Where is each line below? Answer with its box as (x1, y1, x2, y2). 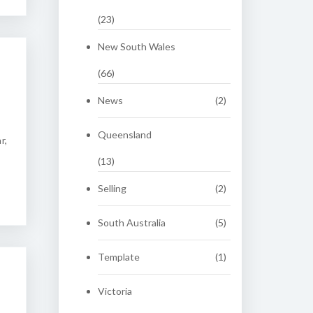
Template (97, 251, 140, 263)
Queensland (97, 129, 152, 140)
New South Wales (97, 41, 175, 52)
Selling (97, 182, 126, 194)
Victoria (97, 285, 132, 297)
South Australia (97, 217, 166, 228)
